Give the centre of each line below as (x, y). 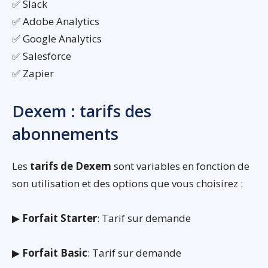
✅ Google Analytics (57, 38)
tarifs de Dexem (71, 166)
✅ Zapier (33, 73)
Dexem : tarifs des (82, 111)
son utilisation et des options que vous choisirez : (127, 183)
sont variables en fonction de (180, 166)
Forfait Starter (60, 218)
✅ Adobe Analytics (56, 21)
